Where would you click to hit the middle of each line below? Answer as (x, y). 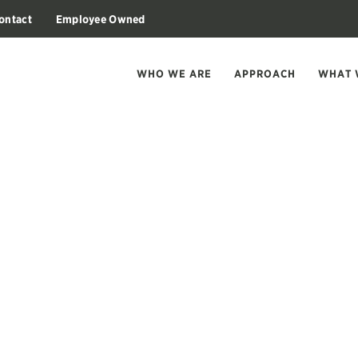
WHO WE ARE (175, 74)
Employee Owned (100, 19)
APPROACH (265, 74)
